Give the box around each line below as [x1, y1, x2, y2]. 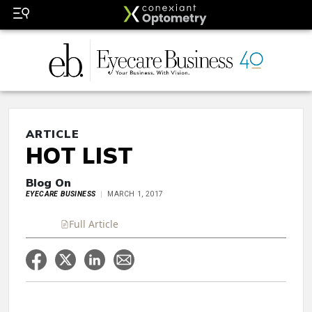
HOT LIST [26, 141, 134, 170]
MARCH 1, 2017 [107, 189, 164, 199]
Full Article [69, 217, 118, 231]
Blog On [26, 175, 71, 190]
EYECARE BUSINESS [26, 189, 96, 199]
